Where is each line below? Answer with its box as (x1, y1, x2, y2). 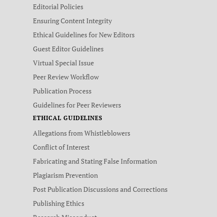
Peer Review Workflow (33, 72, 99, 82)
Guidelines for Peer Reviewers (33, 100, 121, 110)
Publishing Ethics (33, 199, 84, 208)
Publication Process (33, 86, 92, 96)
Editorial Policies (33, 2, 83, 12)
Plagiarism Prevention (33, 170, 98, 180)
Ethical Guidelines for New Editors (33, 30, 135, 40)
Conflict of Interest (33, 142, 90, 152)
